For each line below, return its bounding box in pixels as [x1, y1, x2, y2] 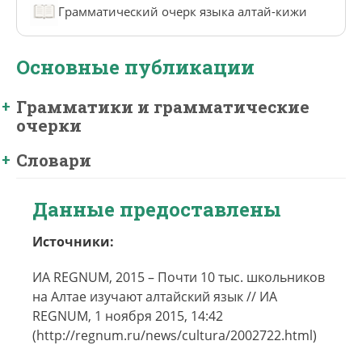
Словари [16, 149, 91, 171]
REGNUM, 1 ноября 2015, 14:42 [32, 307, 223, 325]
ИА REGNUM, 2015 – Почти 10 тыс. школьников [32, 268, 325, 286]
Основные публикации [16, 54, 255, 80]
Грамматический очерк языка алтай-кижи [58, 3, 307, 19]
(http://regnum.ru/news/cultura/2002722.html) [32, 326, 317, 344]
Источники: [32, 233, 114, 250]
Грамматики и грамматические [16, 95, 309, 118]
